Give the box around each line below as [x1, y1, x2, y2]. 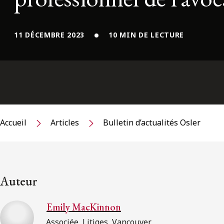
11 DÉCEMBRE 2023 [14, 30, 85, 39]
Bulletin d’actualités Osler [103, 117, 200, 128]
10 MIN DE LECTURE [108, 30, 184, 39]
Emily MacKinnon [46, 200, 121, 213]
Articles [50, 117, 79, 128]
